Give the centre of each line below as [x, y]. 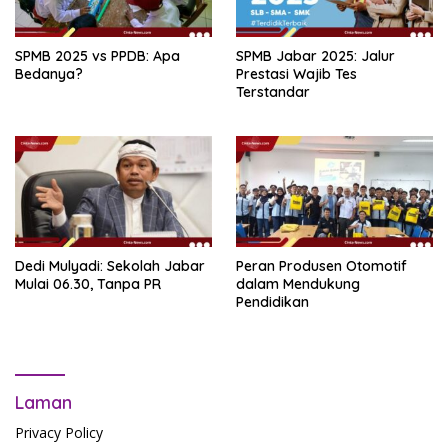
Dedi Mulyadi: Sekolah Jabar [110, 265]
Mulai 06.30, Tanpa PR [88, 283]
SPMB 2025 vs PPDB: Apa [97, 55]
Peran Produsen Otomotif [321, 265]
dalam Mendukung [298, 283]
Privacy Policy [59, 432]
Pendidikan [272, 301]
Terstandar [273, 91]
